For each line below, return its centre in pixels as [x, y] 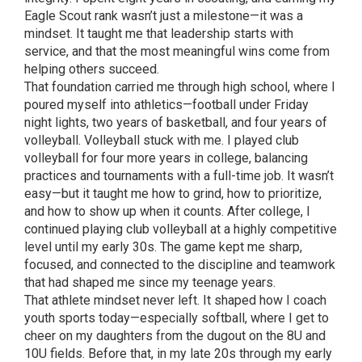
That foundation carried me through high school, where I [180, 87]
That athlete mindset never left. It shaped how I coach [175, 300]
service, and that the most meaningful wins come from [177, 51]
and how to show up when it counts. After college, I [167, 211]
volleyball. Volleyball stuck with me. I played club [162, 140]
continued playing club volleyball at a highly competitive [181, 229]
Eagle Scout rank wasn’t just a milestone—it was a [164, 16]
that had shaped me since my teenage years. [150, 282]
